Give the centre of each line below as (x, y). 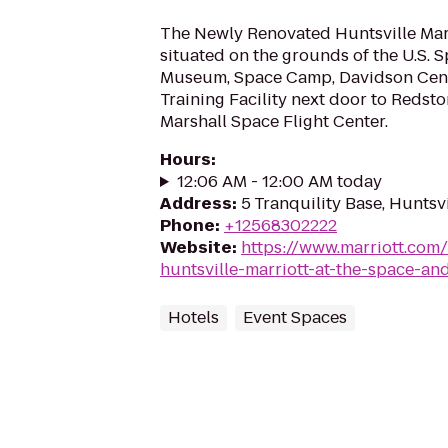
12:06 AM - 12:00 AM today (279, 181)
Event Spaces (295, 317)
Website (196, 247)
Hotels (193, 317)
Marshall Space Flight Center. (274, 121)
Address (196, 203)
